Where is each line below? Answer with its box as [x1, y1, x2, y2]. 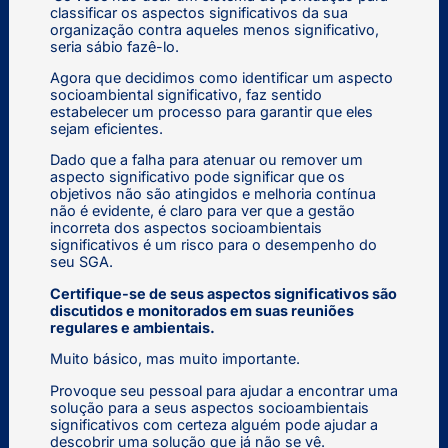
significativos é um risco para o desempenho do [49, 236, 377, 254]
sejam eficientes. [49, 120, 163, 138]
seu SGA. [49, 253, 113, 271]
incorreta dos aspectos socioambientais [49, 219, 322, 237]
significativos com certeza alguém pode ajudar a [49, 415, 378, 433]
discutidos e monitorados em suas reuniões [49, 301, 354, 319]
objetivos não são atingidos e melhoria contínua [49, 185, 376, 203]
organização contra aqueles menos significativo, [49, 20, 379, 38]
